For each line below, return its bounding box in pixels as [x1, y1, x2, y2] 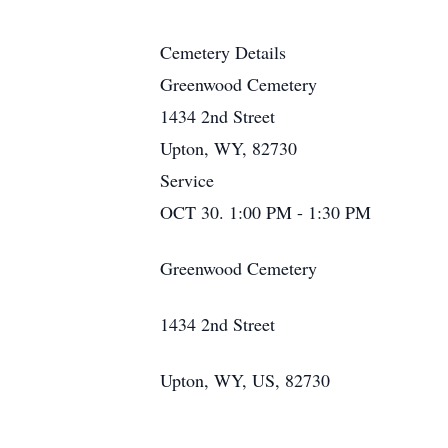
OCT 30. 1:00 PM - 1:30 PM [160, 200, 371, 224]
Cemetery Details [160, 40, 286, 64]
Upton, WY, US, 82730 [160, 368, 330, 392]
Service [160, 168, 214, 192]
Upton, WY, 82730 [160, 136, 297, 160]
